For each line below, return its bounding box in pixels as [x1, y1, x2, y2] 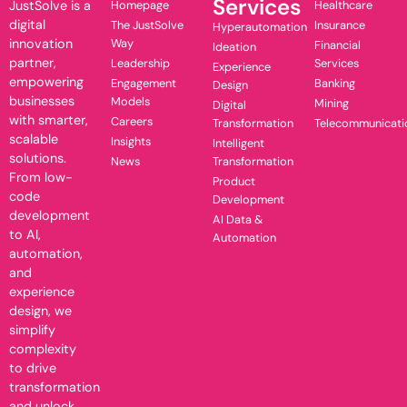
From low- [9, 168, 73, 185]
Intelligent [213, 134, 264, 151]
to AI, [9, 225, 41, 243]
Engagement [111, 74, 176, 91]
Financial [314, 36, 361, 53]
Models [111, 93, 150, 109]
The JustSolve [111, 16, 184, 33]
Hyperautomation [213, 18, 307, 35]
